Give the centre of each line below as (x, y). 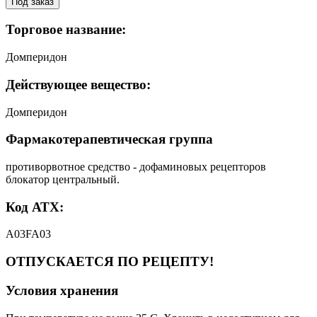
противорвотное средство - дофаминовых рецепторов (136, 166)
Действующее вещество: (78, 84)
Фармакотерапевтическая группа (109, 139)
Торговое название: (66, 30)
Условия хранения (62, 290)
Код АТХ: (35, 207)
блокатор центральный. (63, 179)
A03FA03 (28, 234)
